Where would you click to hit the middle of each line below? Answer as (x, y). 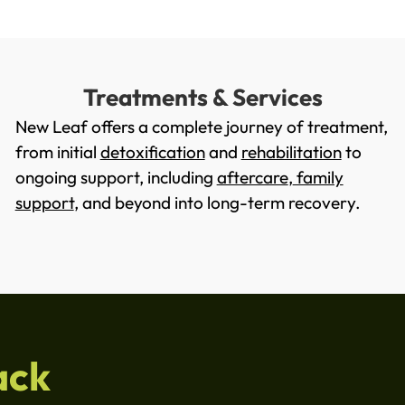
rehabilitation (291, 152)
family (318, 178)
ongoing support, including (116, 178)
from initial (57, 152)
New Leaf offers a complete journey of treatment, (201, 127)
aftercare (252, 178)
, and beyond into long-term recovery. (217, 203)
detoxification (152, 152)
